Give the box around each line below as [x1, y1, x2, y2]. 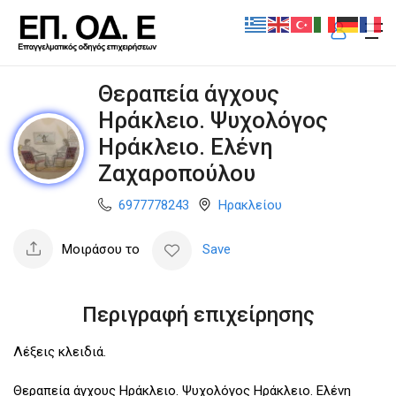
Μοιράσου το [62, 240, 140, 257]
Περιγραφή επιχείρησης [81, 301, 315, 327]
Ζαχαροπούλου [98, 159, 255, 187]
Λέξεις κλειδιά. [13, 343, 106, 360]
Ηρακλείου [218, 197, 282, 214]
